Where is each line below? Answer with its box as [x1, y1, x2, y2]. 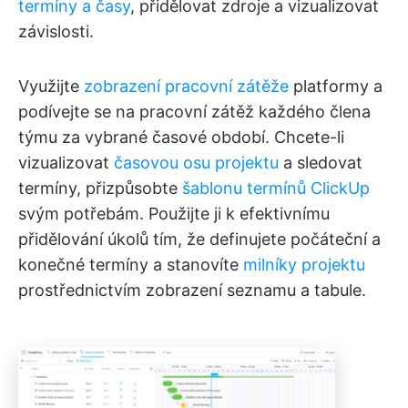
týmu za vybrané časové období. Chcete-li [18, 127, 344, 148]
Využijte [18, 76, 84, 97]
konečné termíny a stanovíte [18, 255, 243, 275]
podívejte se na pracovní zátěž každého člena [18, 102, 371, 122]
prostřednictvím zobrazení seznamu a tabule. [18, 280, 366, 301]
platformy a [289, 76, 382, 97]
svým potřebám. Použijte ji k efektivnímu [18, 204, 330, 224]
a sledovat [279, 153, 362, 173]
